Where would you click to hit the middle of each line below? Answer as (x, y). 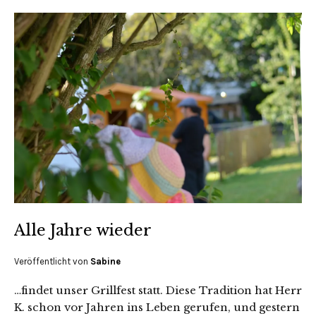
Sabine (105, 262)
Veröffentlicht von (52, 262)
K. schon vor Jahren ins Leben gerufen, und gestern (157, 308)
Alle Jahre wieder (83, 231)
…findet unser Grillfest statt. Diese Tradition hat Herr (158, 291)
